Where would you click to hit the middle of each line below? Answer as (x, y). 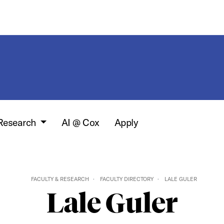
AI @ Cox (80, 122)
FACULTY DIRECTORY (127, 179)
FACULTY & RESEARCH (60, 179)
